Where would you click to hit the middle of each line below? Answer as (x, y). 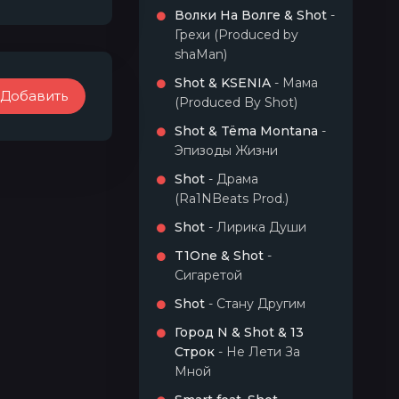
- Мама (294, 83)
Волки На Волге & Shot (251, 15)
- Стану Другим (255, 304)
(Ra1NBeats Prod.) (232, 199)
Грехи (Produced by (236, 35)
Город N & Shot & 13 (239, 332)
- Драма (232, 179)
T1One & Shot (219, 256)
